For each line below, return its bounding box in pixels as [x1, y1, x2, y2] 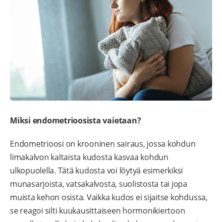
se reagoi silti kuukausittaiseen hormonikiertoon [10, 205, 185, 217]
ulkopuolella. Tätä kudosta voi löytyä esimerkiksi [10, 165, 183, 176]
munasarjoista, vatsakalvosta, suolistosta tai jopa [10, 178, 188, 190]
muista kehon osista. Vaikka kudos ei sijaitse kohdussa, [10, 192, 208, 203]
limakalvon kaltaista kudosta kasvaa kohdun [10, 152, 168, 163]
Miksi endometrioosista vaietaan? [10, 115, 141, 126]
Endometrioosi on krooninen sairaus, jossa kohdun [10, 138, 196, 150]
